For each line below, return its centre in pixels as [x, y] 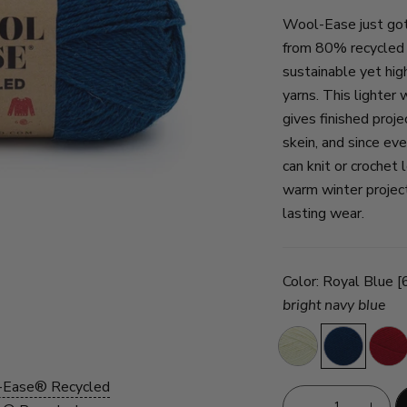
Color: [303, 281]
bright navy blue [334, 305]
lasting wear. [323, 213]
